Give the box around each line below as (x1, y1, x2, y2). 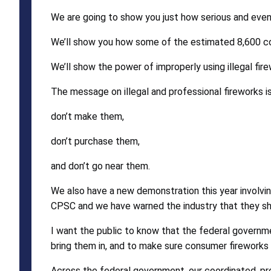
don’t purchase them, (51, 135, 140, 147)
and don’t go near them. (51, 160, 150, 172)
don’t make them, (51, 110, 124, 122)
